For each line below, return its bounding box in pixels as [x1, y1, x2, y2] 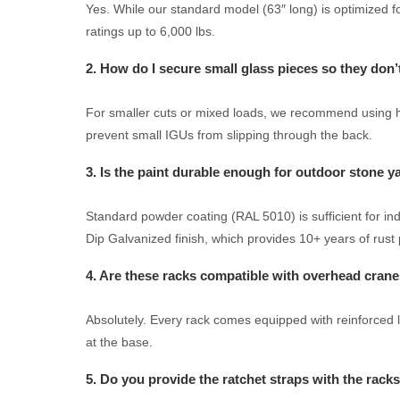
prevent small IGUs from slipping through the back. [86, 127, 372, 142]
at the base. [86, 334, 153, 349]
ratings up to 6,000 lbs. [86, 23, 215, 38]
